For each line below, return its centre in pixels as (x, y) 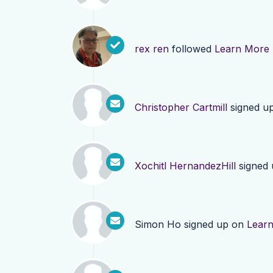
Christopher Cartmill (181, 107)
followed (192, 49)
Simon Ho (158, 224)
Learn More (242, 49)
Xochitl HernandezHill (185, 166)
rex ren (152, 49)
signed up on (214, 224)
